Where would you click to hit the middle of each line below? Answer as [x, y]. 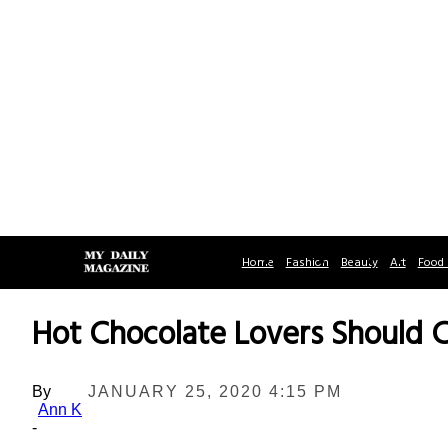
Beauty [359, 263]
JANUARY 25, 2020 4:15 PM [215, 391]
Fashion [307, 263]
